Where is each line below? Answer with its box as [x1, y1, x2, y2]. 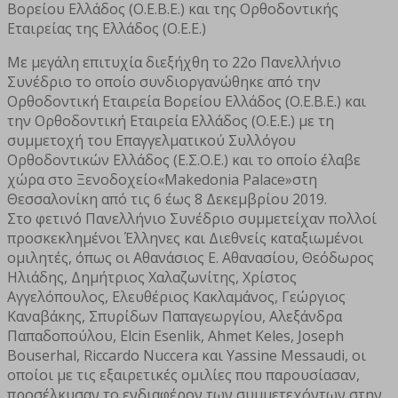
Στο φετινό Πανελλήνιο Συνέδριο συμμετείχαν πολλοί [7, 208, 377, 228]
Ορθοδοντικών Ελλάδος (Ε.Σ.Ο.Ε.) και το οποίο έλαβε [7, 149, 361, 170]
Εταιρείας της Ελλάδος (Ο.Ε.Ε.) [7, 18, 206, 38]
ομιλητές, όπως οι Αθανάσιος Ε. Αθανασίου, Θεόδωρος [7, 247, 374, 267]
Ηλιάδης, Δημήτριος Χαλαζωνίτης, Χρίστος [7, 267, 297, 287]
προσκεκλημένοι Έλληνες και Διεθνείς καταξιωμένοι [7, 227, 363, 248]
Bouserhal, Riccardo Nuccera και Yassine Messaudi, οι [7, 345, 366, 365]
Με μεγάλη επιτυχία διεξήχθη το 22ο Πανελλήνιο [7, 52, 341, 72]
